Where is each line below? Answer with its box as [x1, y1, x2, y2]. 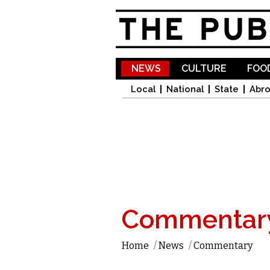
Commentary [193, 240, 253, 251]
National [166, 84, 204, 94]
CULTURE [181, 63, 227, 74]
